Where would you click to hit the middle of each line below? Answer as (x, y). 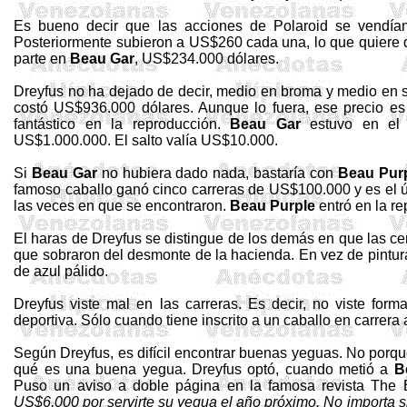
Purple (293, 206)
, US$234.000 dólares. (207, 59)
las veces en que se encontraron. (122, 206)
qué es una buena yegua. (103, 369)
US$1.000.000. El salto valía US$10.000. (146, 140)
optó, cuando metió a (318, 369)
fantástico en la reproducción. (122, 124)
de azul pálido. (61, 271)
